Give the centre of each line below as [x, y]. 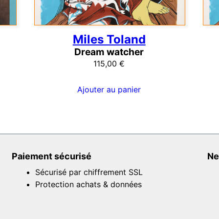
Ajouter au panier [109, 90]
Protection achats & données [88, 185]
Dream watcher [109, 52]
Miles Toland [109, 39]
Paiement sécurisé [52, 156]
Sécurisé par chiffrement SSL [89, 172]
